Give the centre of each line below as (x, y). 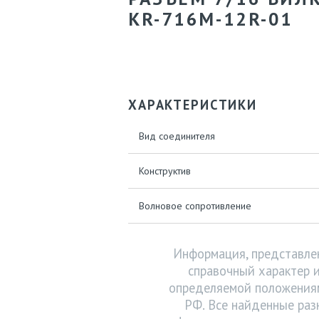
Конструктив (165, 171)
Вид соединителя (177, 136)
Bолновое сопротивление (195, 206)
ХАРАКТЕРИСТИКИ (193, 105)
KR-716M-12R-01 (211, 19)
